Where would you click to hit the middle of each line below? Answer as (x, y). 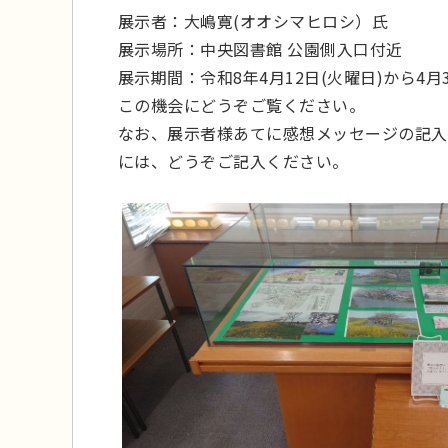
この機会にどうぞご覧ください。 (242, 104)
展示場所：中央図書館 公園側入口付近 (260, 48)
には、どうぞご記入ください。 (233, 160)
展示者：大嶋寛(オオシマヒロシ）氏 (253, 20)
